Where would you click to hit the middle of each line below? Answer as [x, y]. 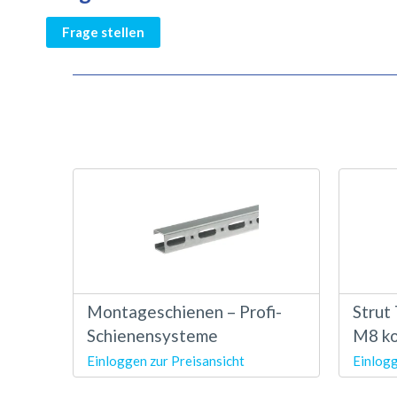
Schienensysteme [152, 335]
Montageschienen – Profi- [184, 311]
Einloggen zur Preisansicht [166, 360]
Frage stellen [103, 32]
